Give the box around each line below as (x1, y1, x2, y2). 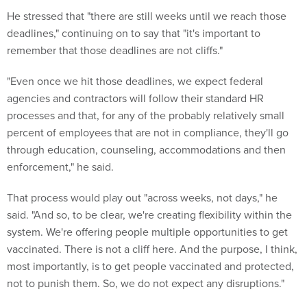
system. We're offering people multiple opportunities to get (7, 224, 288, 240)
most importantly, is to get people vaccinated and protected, (7, 258, 294, 274)
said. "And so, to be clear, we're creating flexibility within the (7, 207, 292, 223)
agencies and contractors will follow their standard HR (7, 90, 264, 106)
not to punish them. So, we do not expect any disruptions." (7, 275, 284, 291)
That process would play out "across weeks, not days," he (7, 190, 278, 206)
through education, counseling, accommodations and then (7, 142, 286, 158)
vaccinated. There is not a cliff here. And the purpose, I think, (7, 241, 297, 257)
